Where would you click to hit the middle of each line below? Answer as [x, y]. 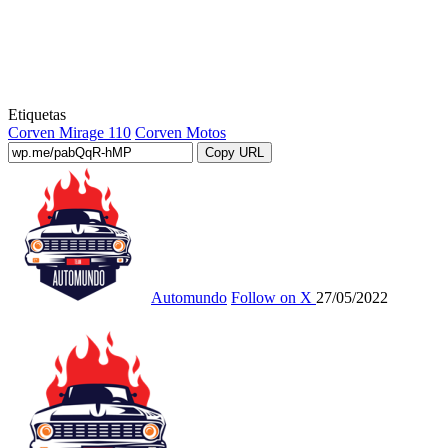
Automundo [189, 297]
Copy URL [234, 152]
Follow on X [271, 297]
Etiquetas [37, 114]
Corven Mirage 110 [69, 132]
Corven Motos [180, 132]
